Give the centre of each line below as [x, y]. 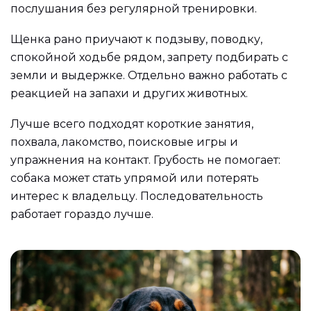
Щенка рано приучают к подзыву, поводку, [136, 39]
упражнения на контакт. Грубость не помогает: [145, 160]
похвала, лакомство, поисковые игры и [124, 142]
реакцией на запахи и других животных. [129, 93]
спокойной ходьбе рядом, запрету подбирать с [149, 57]
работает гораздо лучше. [82, 214]
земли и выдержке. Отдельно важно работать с [149, 75]
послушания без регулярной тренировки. [134, 9]
